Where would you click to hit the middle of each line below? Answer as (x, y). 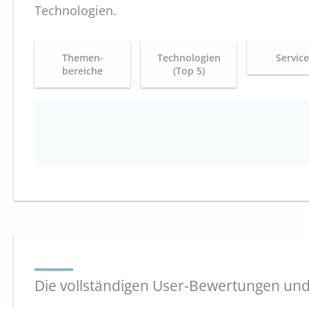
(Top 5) (189, 70)
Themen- (82, 57)
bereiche (82, 70)
